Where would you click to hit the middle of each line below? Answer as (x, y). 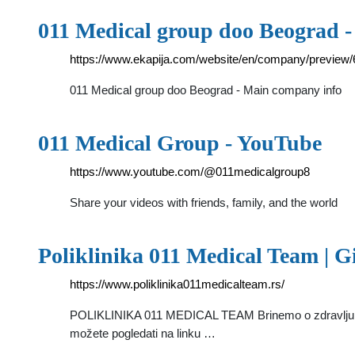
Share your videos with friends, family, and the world (204, 202)
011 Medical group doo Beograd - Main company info (206, 90)
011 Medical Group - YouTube (180, 143)
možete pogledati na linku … (143, 333)
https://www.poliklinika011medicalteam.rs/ (177, 284)
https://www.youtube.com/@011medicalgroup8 (190, 172)
